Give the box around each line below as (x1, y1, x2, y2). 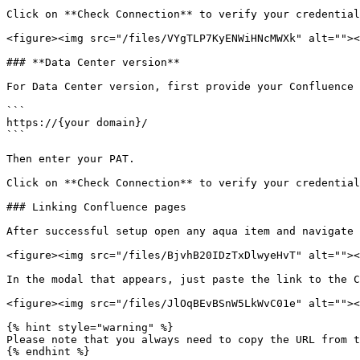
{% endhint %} (6, 346, 90, 358)
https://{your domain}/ (6, 117, 148, 129)
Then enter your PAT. (6, 153, 135, 165)
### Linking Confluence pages (6, 201, 186, 213)
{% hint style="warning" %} (6, 321, 174, 333)
